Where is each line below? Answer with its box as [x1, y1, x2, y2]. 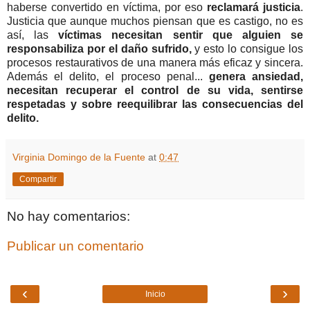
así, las [7, 28, 59, 41]
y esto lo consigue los [194, 42, 304, 55]
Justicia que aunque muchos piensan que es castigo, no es [7, 15, 303, 27]
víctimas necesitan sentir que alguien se [58, 28, 304, 41]
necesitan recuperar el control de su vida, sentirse [7, 84, 303, 96]
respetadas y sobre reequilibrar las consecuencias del [7, 98, 303, 110]
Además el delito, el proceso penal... [7, 70, 209, 82]
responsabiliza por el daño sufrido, [7, 42, 195, 55]
